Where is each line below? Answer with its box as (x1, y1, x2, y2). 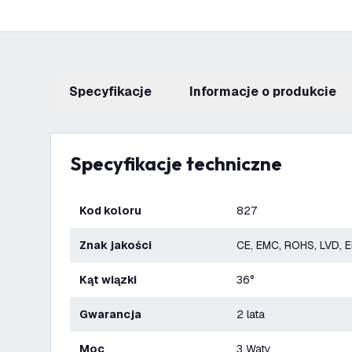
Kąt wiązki (87, 273, 137, 287)
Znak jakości (86, 238, 152, 252)
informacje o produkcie (193, 83, 336, 100)
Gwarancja (88, 307, 141, 321)
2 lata (236, 307, 265, 321)
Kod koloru (86, 203, 141, 218)
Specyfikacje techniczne (82, 152, 282, 175)
